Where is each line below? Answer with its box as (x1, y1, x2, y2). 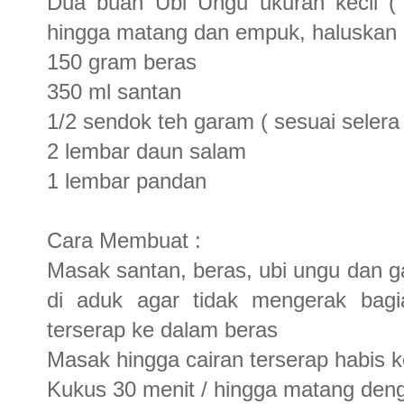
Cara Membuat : (47, 227, 201, 252)
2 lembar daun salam (47, 138, 246, 163)
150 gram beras (47, 49, 197, 74)
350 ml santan (47, 78, 181, 104)
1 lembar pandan (47, 168, 207, 193)
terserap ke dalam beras (47, 317, 278, 342)
